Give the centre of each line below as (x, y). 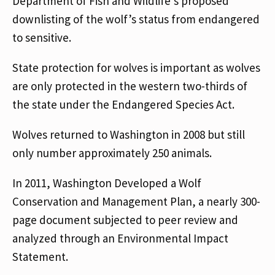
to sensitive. (44, 37)
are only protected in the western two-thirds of (130, 86)
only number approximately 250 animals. (112, 153)
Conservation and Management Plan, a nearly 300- (136, 201)
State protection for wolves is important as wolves (136, 68)
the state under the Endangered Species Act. (123, 104)
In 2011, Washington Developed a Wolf (107, 183)
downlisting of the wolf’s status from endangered (136, 19)
